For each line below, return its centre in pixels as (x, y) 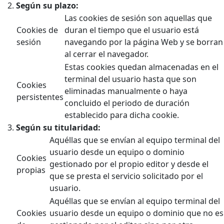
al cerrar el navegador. (106, 54)
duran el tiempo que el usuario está (132, 30)
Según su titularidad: (58, 127)
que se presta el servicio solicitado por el (126, 176)
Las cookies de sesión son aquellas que (138, 18)
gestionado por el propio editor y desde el (129, 164)
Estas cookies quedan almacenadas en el (141, 67)
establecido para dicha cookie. (122, 115)
